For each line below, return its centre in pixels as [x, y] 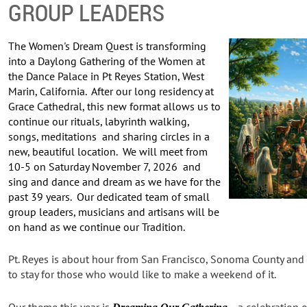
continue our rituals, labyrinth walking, [99, 121]
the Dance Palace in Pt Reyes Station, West [107, 76]
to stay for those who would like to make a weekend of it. [145, 274]
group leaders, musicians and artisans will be [114, 211]
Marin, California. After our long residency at [111, 91]
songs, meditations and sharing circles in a [109, 136]
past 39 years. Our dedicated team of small [109, 196]
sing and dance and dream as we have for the [115, 181]
